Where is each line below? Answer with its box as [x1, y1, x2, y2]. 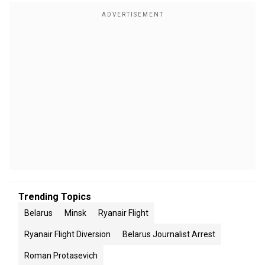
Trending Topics [18, 191, 91, 202]
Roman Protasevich [24, 251, 98, 260]
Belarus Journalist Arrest [122, 230, 215, 239]
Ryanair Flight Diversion [24, 230, 111, 239]
